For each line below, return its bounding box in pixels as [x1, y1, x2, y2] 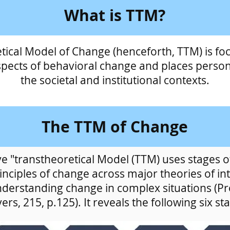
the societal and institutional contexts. [20, 73, 209, 87]
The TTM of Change [42, 116, 188, 137]
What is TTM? [64, 5, 165, 26]
